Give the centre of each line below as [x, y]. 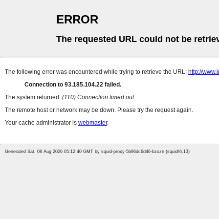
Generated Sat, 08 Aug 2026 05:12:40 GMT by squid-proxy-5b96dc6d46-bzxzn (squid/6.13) [97, 152]
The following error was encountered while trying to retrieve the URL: [97, 72]
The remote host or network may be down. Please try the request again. [99, 110]
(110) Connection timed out [98, 98]
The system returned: [33, 98]
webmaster [93, 123]
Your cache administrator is [42, 123]
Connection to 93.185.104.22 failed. [73, 85]
